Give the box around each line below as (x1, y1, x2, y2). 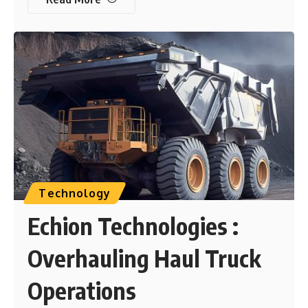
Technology (38, 186, 111, 200)
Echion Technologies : (27, 210, 239, 240)
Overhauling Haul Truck (27, 243, 262, 272)
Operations (27, 275, 137, 305)
